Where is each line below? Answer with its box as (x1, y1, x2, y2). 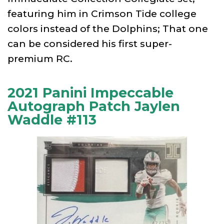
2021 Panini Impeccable (7, 84, 173, 101)
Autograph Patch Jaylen (7, 97, 180, 114)
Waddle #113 (7, 111, 96, 128)
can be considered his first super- (7, 37, 172, 49)
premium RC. (7, 52, 72, 64)
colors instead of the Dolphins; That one (7, 22, 208, 34)
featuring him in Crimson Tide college (7, 7, 196, 19)
